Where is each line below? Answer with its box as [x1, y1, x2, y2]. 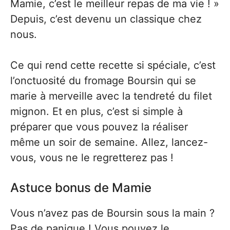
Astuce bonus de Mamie [10, 180, 151, 195]
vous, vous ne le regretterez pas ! [10, 151, 174, 164]
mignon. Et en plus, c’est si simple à [10, 105, 183, 118]
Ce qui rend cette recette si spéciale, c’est [10, 59, 216, 71]
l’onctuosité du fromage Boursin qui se [10, 74, 196, 87]
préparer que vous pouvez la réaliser [10, 121, 188, 133]
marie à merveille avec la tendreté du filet [10, 90, 212, 102]
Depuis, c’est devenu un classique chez [10, 13, 202, 25]
